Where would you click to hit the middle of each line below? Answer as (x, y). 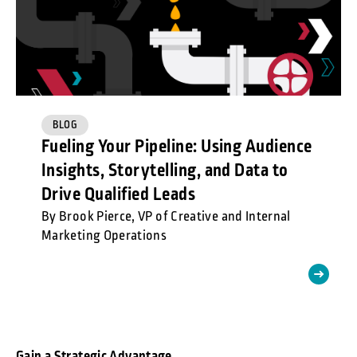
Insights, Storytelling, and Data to (165, 171)
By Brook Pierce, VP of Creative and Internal (166, 216)
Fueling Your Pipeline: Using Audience (177, 147)
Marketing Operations (104, 235)
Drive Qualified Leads (119, 194)
